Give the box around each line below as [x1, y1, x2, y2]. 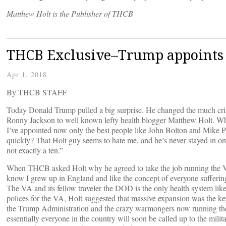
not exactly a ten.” [7, 145, 63, 156]
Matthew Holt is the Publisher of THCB [7, 8, 133, 19]
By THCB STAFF [7, 87, 67, 98]
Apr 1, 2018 [7, 70, 47, 80]
